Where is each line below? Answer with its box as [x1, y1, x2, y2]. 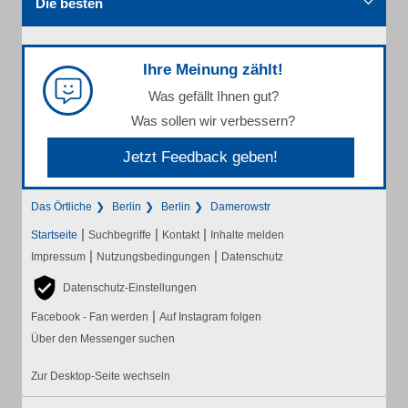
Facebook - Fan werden [31, 311, 148, 324]
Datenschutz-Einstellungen [63, 281, 197, 295]
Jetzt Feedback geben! [123, 148, 279, 167]
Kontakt [162, 229, 199, 242]
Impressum [31, 250, 86, 264]
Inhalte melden [210, 229, 284, 242]
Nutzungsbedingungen [97, 250, 210, 264]
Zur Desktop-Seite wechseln [31, 370, 170, 383]
